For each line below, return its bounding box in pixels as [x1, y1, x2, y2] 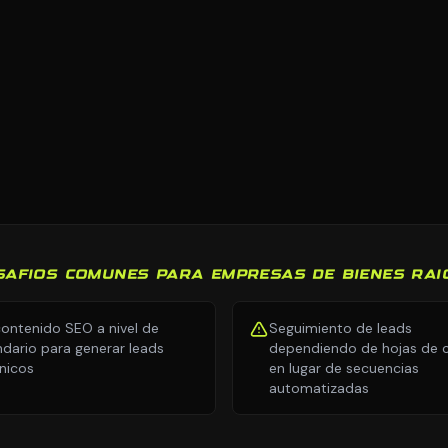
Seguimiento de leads [269, 319, 412, 337]
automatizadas [269, 379, 369, 397]
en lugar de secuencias [269, 359, 419, 377]
